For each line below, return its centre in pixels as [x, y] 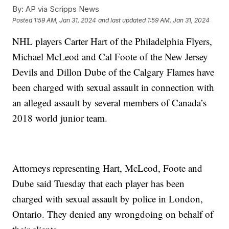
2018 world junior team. [60, 118]
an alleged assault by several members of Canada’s [110, 103]
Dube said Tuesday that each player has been [99, 184]
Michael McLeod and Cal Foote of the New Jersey [110, 57]
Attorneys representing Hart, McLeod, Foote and [108, 168]
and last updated [122, 20]
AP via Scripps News [62, 9]
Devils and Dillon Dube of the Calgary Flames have [113, 72]
